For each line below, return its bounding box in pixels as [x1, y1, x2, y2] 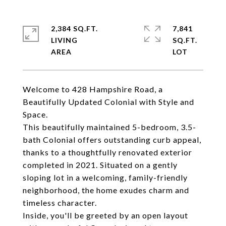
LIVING [51, 36, 78, 44]
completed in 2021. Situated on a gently [23, 160, 178, 169]
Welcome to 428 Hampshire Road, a [23, 84, 163, 94]
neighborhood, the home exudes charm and [23, 185, 189, 195]
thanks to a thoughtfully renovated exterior [23, 147, 192, 157]
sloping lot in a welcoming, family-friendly [23, 173, 188, 182]
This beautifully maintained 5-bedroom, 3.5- [23, 122, 196, 132]
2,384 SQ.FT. [51, 24, 98, 33]
